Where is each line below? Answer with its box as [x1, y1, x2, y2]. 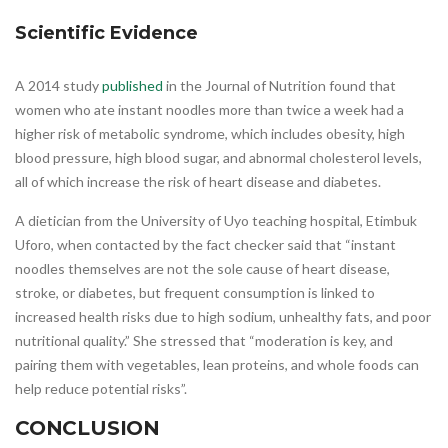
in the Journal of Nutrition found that [163, 77, 396, 95]
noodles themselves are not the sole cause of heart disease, [15, 260, 390, 278]
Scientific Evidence [15, 22, 198, 45]
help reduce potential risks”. [15, 380, 187, 398]
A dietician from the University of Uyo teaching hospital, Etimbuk [15, 212, 417, 230]
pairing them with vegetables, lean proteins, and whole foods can [15, 356, 419, 374]
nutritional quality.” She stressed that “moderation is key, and [15, 332, 393, 350]
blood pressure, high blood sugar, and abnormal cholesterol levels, [15, 149, 422, 167]
